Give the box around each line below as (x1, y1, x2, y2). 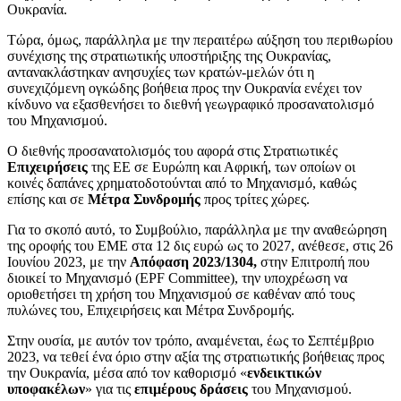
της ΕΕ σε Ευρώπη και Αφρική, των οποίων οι (88, 158, 355, 175)
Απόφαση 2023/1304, (130, 253, 257, 269)
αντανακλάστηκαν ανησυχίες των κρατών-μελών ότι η (7, 64, 314, 80)
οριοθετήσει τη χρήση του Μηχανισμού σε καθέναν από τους (7, 286, 354, 302)
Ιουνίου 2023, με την (7, 253, 130, 269)
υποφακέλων (7, 380, 85, 397)
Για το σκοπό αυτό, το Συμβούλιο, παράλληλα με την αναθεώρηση (7, 221, 387, 237)
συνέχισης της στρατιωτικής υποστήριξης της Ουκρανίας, (7, 47, 331, 64)
